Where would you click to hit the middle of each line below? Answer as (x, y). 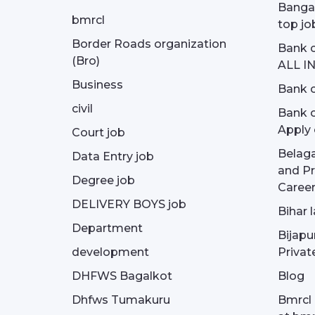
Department (107, 228)
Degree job (103, 180)
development (110, 252)
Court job (98, 133)
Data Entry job (113, 156)
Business (97, 85)
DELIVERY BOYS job (129, 204)
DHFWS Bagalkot (122, 276)
